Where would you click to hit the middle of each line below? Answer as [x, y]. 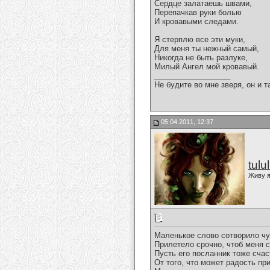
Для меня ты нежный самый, [207, 49]
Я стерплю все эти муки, [200, 40]
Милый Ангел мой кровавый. [207, 67]
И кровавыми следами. [196, 22]
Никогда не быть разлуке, [201, 58]
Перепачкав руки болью [198, 13]
